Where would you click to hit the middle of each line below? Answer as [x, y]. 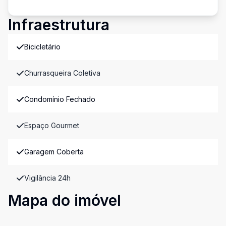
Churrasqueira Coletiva [62, 73]
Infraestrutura [59, 25]
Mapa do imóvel [65, 200]
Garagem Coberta [54, 152]
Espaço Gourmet [52, 125]
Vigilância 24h [47, 178]
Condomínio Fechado [60, 99]
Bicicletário [42, 47]
